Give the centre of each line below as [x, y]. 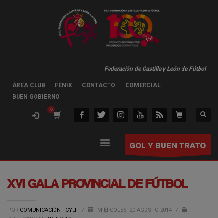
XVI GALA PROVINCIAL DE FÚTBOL [98, 183]
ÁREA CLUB [29, 85]
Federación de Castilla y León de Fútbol [155, 69]
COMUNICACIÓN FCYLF [50, 210]
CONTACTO [99, 85]
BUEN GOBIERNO [36, 97]
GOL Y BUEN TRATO [167, 145]
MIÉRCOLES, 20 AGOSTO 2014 [135, 210]
